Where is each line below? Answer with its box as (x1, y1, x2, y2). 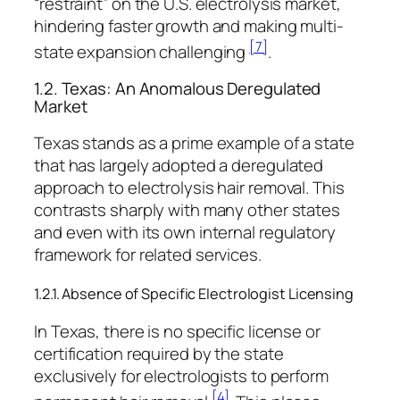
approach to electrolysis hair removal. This (34, 175, 345, 199)
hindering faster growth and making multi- (34, 13, 344, 37)
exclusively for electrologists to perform (34, 364, 329, 388)
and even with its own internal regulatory (34, 220, 336, 244)
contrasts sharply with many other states (34, 197, 340, 221)
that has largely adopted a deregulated (34, 153, 324, 177)
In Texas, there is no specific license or (34, 320, 321, 344)
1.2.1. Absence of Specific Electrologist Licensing (34, 283, 354, 304)
